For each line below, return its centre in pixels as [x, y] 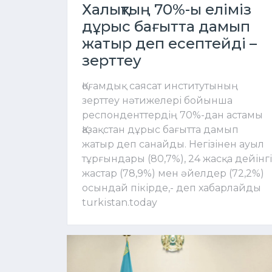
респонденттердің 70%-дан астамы [172, 115]
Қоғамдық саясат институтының [160, 86]
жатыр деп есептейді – [169, 44]
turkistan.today [120, 203]
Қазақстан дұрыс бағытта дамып [160, 130]
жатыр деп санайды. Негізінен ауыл [173, 144]
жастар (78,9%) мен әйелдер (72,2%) [173, 174]
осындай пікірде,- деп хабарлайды [172, 188]
